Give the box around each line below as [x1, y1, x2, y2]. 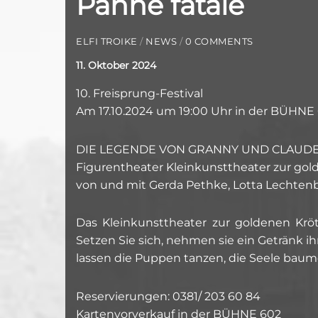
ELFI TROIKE [76, 35, 138, 47]
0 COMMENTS [185, 35, 253, 47]
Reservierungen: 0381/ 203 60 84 [76, 290, 261, 304]
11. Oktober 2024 [76, 58, 156, 72]
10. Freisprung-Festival [76, 86, 203, 100]
